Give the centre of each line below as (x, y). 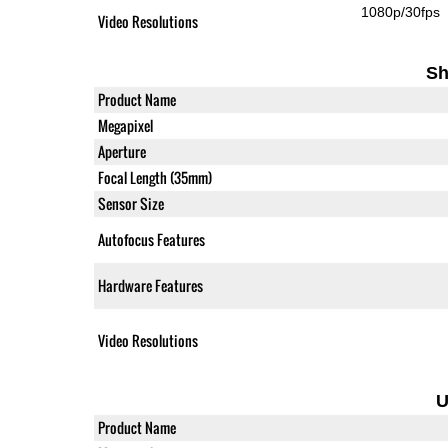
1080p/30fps (401, 11)
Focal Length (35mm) (154, 177)
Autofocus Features (151, 239)
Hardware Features (150, 285)
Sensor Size (130, 203)
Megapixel (125, 125)
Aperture (121, 151)
